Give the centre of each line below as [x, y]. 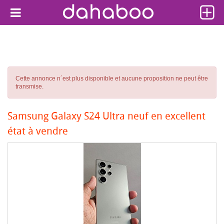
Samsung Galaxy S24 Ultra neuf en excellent [106, 116]
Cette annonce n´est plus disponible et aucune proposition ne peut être [112, 78]
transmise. [29, 86]
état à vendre [38, 131]
